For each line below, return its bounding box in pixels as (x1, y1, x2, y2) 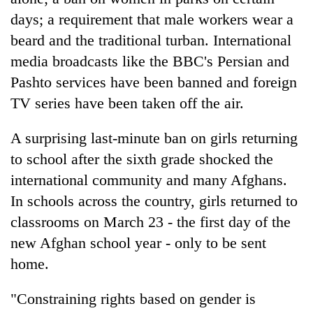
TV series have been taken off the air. (10, 94, 244, 112)
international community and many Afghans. (10, 170, 287, 189)
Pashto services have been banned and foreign (10, 73, 297, 91)
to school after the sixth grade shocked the (10, 150, 273, 168)
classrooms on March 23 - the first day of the (10, 212, 291, 231)
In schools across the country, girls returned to (10, 191, 298, 210)
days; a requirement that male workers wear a (10, 10, 293, 28)
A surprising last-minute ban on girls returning (10, 129, 298, 147)
